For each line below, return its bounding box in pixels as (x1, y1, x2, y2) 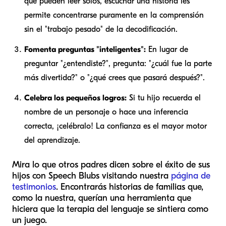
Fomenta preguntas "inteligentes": (24, 44, 146, 54)
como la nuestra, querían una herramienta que (12, 192, 191, 203)
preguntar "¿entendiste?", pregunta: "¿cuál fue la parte (24, 59, 212, 68)
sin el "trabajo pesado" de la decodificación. (24, 24, 178, 34)
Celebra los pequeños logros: (24, 93, 127, 102)
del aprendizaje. (24, 135, 80, 145)
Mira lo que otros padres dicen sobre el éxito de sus (12, 159, 210, 170)
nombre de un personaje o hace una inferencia (24, 107, 188, 117)
